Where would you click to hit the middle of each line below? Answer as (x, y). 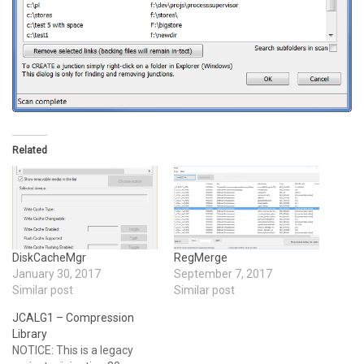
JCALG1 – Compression (73, 317)
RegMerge (201, 257)
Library (30, 334)
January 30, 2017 (56, 273)
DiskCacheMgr (49, 257)
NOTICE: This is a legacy (73, 350)
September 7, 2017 (223, 273)
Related (30, 151)
